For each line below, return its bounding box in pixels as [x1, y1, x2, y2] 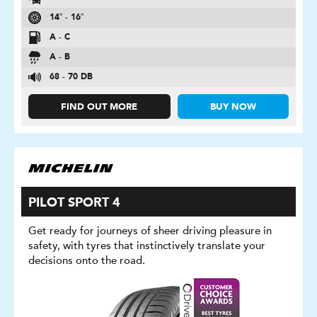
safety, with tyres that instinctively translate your [28, 239, 265, 252]
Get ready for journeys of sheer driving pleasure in [28, 224, 272, 237]
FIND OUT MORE [61, 103, 138, 112]
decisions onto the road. [28, 254, 145, 267]
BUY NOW [209, 103, 256, 112]
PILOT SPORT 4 [28, 197, 120, 209]
